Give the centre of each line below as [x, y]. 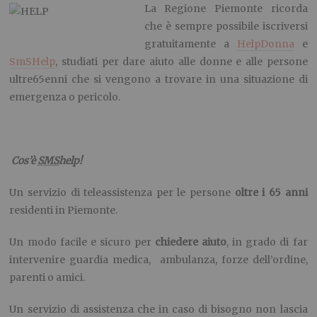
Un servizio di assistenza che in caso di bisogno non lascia [158, 309]
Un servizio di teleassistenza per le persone [122, 192]
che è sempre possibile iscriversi [226, 26]
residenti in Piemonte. [64, 210]
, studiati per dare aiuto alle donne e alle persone [181, 61]
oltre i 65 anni [271, 192]
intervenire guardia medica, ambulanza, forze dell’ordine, [158, 259]
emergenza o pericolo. [65, 97]
